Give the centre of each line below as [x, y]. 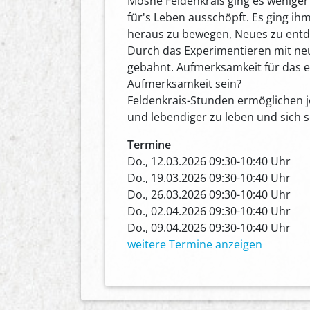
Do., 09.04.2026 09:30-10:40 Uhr [209, 227]
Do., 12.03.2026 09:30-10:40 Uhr [209, 161]
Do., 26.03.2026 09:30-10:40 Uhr [209, 194]
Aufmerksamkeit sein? [184, 83]
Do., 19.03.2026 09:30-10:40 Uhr [209, 177]
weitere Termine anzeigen [195, 244]
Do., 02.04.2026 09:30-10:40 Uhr [209, 211]
